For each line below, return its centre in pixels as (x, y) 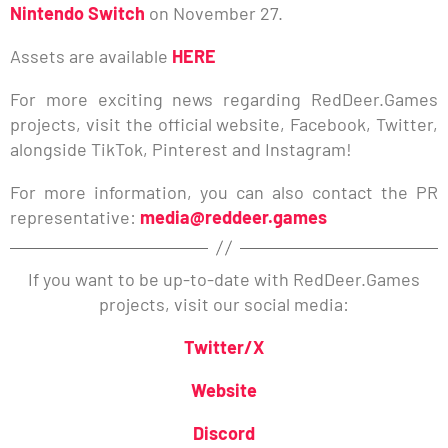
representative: (75, 216)
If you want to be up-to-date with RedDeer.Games (224, 278)
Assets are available (91, 55)
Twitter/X (224, 346)
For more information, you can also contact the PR (224, 191)
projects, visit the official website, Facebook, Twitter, (224, 123)
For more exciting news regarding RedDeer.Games (224, 98)
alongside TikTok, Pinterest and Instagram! (181, 148)
